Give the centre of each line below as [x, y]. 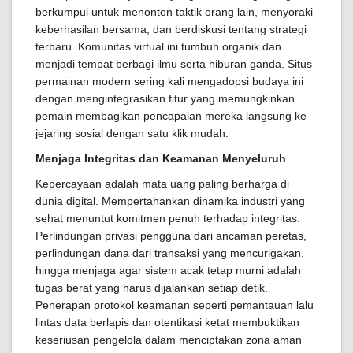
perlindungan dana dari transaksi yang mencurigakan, [170, 253]
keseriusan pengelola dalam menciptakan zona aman [169, 340]
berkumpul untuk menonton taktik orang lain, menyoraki [174, 12]
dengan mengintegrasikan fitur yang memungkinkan [165, 98]
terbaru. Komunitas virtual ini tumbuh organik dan [158, 46]
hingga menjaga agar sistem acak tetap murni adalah [168, 270]
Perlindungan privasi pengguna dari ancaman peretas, [171, 236]
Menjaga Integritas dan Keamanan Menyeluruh [161, 158]
